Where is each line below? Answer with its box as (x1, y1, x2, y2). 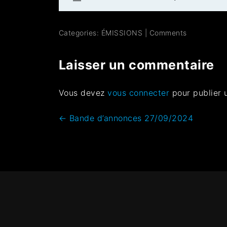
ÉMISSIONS (101, 28, 143, 37)
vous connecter (107, 87, 170, 98)
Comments (149, 28, 187, 37)
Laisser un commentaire (58, 57, 214, 72)
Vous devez (58, 87, 108, 98)
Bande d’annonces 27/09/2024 (66, 112, 194, 123)
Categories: (58, 28, 101, 37)
